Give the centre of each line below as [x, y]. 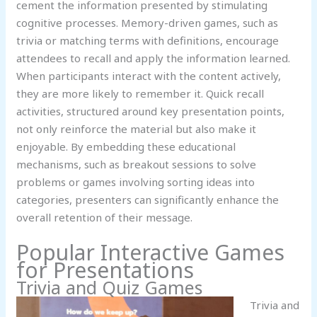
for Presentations [105, 270]
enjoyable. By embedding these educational [126, 147]
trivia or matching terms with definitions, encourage [148, 41]
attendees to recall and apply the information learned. [154, 58]
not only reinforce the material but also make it [137, 129]
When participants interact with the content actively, [149, 76]
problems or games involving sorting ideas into [136, 182]
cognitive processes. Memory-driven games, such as [148, 23]
